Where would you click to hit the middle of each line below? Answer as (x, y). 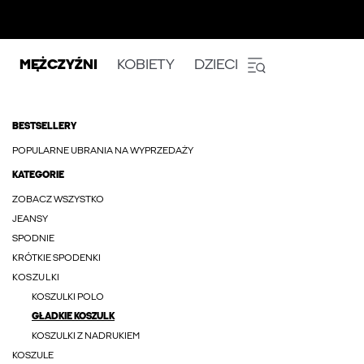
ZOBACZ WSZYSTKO (58, 200)
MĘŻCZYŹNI (58, 65)
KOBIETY (146, 65)
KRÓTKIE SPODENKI (56, 258)
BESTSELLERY (44, 127)
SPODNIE (33, 239)
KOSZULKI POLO (68, 297)
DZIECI (216, 65)
